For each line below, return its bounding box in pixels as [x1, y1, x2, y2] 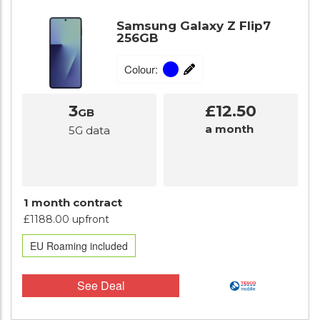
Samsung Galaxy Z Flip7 [116, 19, 271, 34]
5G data [69, 124, 110, 137]
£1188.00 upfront [24, 213, 109, 226]
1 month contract [24, 196, 122, 209]
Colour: [124, 61, 158, 77]
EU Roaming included [30, 239, 128, 253]
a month [205, 122, 254, 136]
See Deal [76, 277, 125, 294]
